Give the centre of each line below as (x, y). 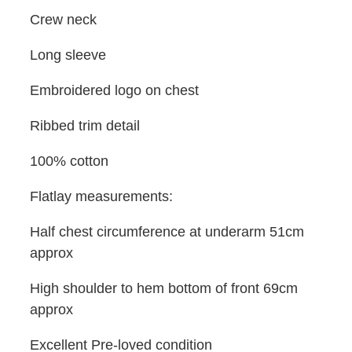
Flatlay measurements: (101, 196)
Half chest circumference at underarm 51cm (167, 231)
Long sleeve (70, 54)
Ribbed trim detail (85, 125)
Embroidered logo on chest (114, 90)
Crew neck (63, 19)
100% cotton (69, 160)
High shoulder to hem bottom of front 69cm (164, 288)
